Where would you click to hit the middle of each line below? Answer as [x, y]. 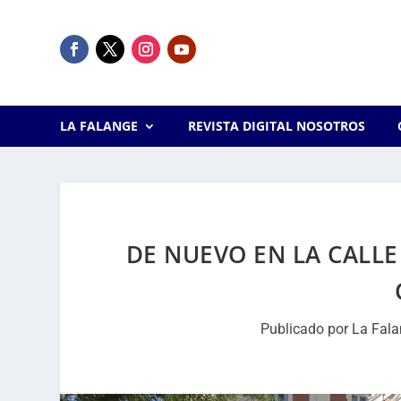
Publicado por [307, 329]
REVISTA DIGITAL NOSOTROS [276, 126]
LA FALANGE [99, 126]
